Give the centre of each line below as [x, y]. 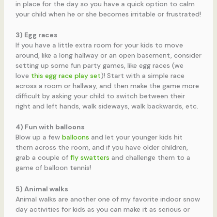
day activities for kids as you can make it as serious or [102, 209]
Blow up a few [39, 137]
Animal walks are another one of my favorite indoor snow [108, 199]
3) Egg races [36, 35]
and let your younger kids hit [136, 137]
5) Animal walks [42, 189]
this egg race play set [66, 75]
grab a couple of [43, 158]
